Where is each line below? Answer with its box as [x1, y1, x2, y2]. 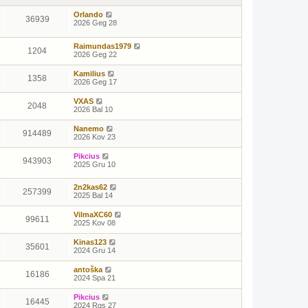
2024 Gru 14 [74, 246, 115, 255]
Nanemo [74, 124, 104, 133]
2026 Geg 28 [74, 19, 117, 27]
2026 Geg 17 [74, 77, 117, 86]
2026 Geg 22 [74, 49, 117, 58]
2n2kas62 [74, 183, 107, 192]
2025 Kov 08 [74, 219, 115, 228]
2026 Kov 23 [74, 132, 115, 141]
